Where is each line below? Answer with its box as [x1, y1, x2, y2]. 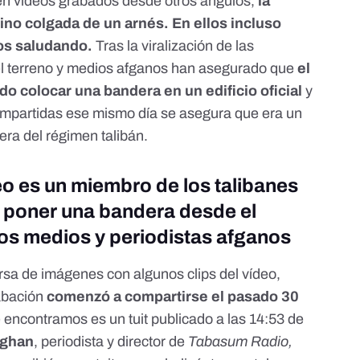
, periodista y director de [34, 333, 189, 350]
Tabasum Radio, [188, 333, 293, 350]
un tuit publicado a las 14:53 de [109, 311, 305, 328]
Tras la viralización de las [92, 38, 255, 55]
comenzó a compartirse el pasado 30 [47, 288, 300, 305]
